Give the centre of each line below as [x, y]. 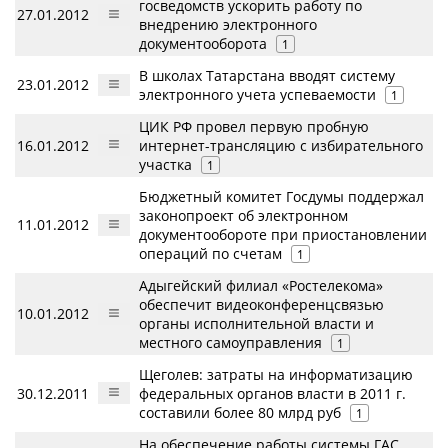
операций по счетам [210, 254]
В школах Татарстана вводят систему [267, 76]
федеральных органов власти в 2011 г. [272, 394]
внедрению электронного [228, 25]
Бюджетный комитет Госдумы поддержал [281, 197]
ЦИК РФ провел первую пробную [254, 127]
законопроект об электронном [243, 216]
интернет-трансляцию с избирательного [281, 146]
